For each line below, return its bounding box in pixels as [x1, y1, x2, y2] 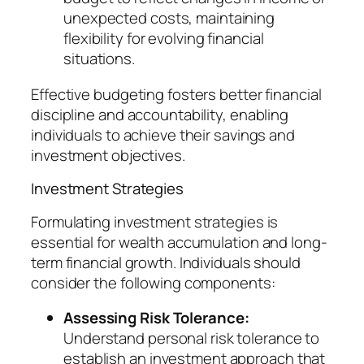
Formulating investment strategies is [31, 210, 279, 232]
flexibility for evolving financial [63, 28, 264, 50]
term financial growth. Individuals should [31, 251, 301, 273]
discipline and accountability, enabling [31, 103, 289, 125]
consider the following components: [31, 271, 275, 293]
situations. [63, 48, 135, 70]
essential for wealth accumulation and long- [31, 231, 327, 253]
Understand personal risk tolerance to [63, 327, 320, 349]
